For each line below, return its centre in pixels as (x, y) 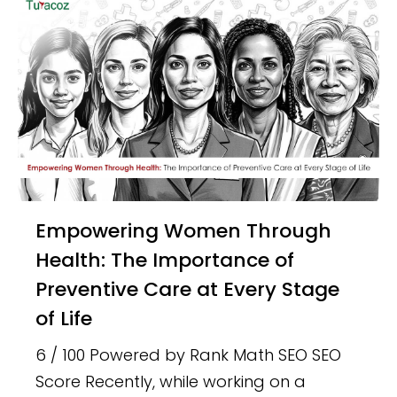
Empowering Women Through (41, 231)
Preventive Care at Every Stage (188, 290)
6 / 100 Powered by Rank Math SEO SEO (189, 355)
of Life (64, 319)
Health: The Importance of (165, 261)
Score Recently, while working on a (171, 382)
